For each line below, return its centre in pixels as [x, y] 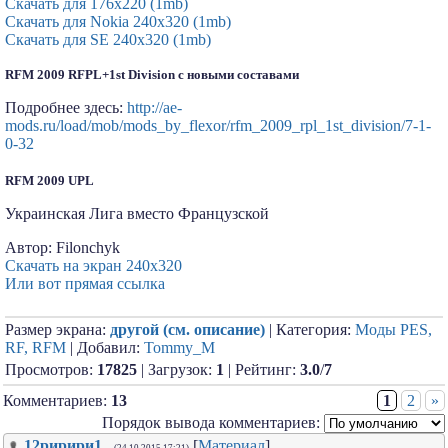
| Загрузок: [176, 369]
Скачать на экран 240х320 [93, 265]
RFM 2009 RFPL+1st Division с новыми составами [152, 74]
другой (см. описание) [187, 329]
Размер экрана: [57, 329]
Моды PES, [393, 329]
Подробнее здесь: [66, 107]
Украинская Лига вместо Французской [137, 213]
